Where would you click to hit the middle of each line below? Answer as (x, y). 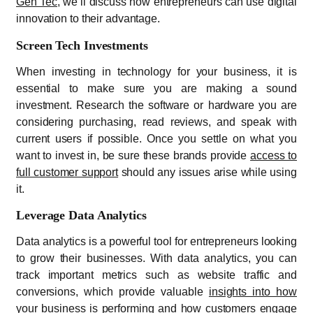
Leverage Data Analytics (81, 215)
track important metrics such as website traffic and (156, 275)
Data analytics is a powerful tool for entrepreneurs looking (156, 241)
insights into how (253, 291)
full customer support (67, 172)
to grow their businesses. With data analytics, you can (156, 258)
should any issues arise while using (208, 172)
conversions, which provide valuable (112, 291)
